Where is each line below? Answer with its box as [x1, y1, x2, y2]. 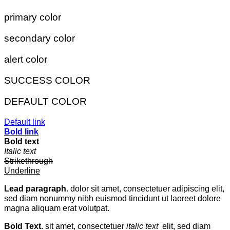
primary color [4, 11, 61, 23]
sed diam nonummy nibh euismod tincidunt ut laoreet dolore [4, 193, 221, 203]
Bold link [4, 126, 39, 136]
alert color [4, 53, 47, 65]
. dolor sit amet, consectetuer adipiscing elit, [66, 183, 224, 193]
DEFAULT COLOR [4, 95, 87, 107]
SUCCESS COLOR [4, 74, 90, 86]
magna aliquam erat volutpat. [4, 203, 109, 213]
